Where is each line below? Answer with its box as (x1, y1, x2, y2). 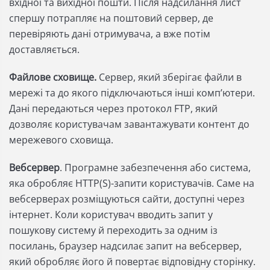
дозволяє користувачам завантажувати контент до (9, 118, 250, 131)
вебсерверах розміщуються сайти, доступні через (9, 192, 245, 206)
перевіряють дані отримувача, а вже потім (9, 27, 210, 40)
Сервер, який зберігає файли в (99, 71, 242, 84)
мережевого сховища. (9, 133, 113, 146)
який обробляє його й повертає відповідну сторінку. (9, 255, 256, 268)
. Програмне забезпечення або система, (60, 161, 251, 174)
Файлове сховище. (9, 71, 99, 84)
